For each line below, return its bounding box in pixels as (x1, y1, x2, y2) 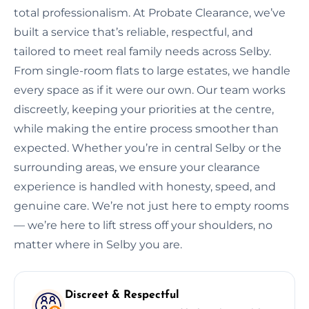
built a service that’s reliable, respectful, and (14, 25, 253, 39)
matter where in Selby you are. (14, 237, 182, 251)
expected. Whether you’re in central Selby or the (14, 141, 281, 154)
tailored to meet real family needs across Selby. (14, 44, 271, 58)
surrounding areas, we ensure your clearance (14, 160, 260, 174)
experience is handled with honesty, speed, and (14, 179, 276, 193)
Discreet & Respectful (65, 289, 179, 301)
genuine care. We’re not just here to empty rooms (14, 199, 289, 212)
